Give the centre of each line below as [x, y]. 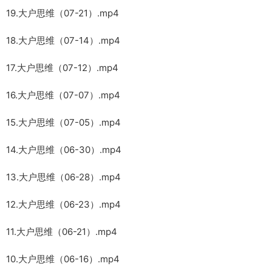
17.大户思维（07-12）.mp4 [62, 67]
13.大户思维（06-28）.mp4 [63, 177]
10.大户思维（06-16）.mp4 [63, 259]
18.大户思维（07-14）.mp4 [63, 40]
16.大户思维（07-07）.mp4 [63, 95]
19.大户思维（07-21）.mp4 [63, 13]
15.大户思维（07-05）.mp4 [63, 122]
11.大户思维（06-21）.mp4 [62, 231]
